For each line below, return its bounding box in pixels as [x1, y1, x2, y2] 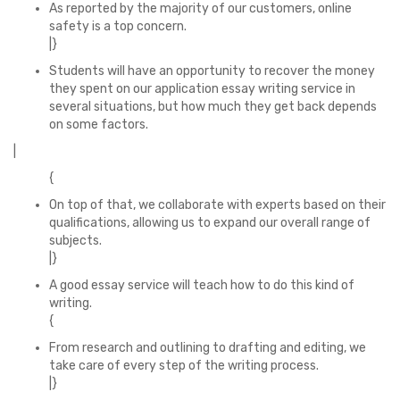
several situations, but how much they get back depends [49, 99, 377, 114]
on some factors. [49, 117, 148, 132]
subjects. [49, 233, 102, 248]
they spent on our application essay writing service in [49, 81, 355, 96]
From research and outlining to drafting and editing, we [49, 340, 366, 355]
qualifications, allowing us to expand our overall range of [49, 215, 371, 230]
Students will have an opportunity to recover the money [49, 63, 375, 79]
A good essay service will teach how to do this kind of [49, 278, 354, 293]
